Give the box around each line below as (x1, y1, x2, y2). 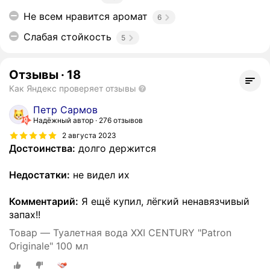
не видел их (70, 169, 130, 181)
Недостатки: (9, 169, 70, 181)
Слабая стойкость (24, 31, 111, 43)
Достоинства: (9, 142, 75, 155)
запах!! (9, 209, 40, 221)
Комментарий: (9, 195, 78, 208)
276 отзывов (99, 116, 143, 125)
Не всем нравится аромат (24, 10, 148, 23)
